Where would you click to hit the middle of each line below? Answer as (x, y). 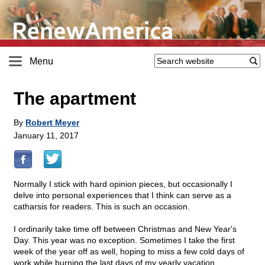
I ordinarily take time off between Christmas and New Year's (125, 229)
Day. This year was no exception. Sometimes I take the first (124, 240)
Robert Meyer (52, 123)
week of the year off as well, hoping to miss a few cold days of (129, 252)
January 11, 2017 (46, 136)
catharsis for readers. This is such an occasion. (102, 207)
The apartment (75, 99)
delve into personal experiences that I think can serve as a (122, 195)
